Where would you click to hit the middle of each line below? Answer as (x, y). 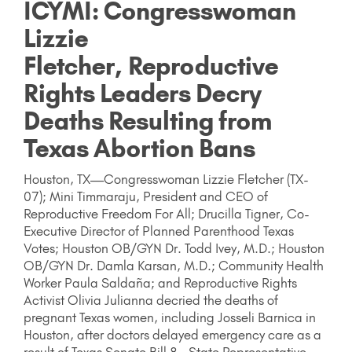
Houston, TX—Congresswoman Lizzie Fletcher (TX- (166, 179)
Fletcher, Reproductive (151, 66)
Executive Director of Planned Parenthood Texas (159, 231)
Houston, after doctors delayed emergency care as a (172, 334)
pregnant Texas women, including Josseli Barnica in (170, 317)
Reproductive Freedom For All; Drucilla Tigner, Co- (167, 213)
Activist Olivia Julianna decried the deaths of (151, 300)
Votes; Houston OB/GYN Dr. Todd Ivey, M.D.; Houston (174, 248)
